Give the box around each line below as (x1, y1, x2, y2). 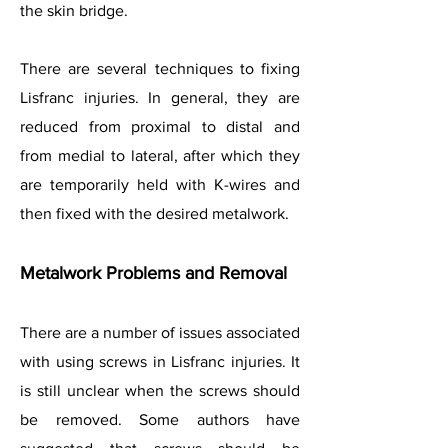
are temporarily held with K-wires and (20, 176, 300, 193)
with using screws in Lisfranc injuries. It (20, 353, 300, 370)
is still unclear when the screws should (20, 382, 300, 399)
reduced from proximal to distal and (20, 118, 300, 135)
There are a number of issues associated (20, 324, 300, 341)
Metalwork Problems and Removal (20, 263, 287, 283)
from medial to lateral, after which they (20, 147, 300, 164)
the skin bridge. (20, 2, 128, 19)
